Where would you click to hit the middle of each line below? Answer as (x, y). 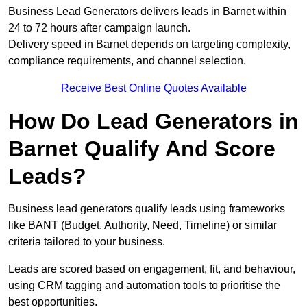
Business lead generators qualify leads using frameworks (147, 209)
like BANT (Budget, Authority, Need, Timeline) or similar (143, 225)
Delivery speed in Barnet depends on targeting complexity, (149, 45)
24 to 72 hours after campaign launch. (99, 28)
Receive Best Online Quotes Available (153, 88)
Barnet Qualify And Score (142, 149)
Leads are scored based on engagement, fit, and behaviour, (152, 269)
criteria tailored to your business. (87, 242)
